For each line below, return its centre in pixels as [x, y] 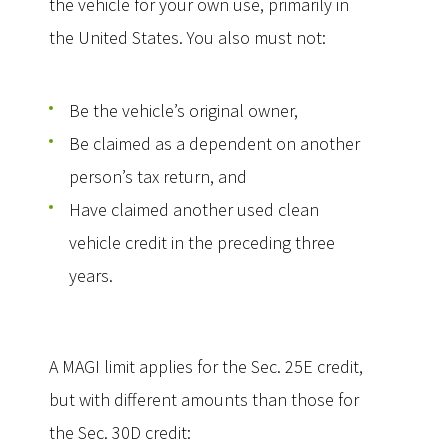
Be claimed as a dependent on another [214, 143]
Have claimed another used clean [194, 209]
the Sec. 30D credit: [120, 432]
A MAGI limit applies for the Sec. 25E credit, [206, 366]
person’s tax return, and [158, 176]
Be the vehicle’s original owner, [183, 110]
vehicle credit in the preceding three [202, 242]
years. [91, 275]
